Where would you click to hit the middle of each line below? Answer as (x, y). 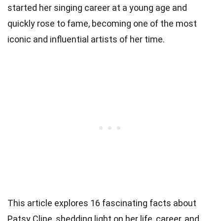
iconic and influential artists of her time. (86, 39)
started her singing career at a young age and (97, 8)
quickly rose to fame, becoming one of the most (102, 24)
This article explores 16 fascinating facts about (102, 203)
